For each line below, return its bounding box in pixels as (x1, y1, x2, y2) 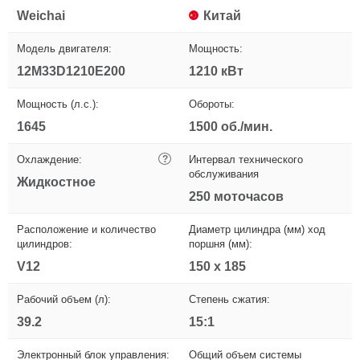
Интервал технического (189, 153, 303, 166)
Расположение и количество (17, 223, 156, 236)
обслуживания (189, 168, 259, 181)
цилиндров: (17, 238, 72, 251)
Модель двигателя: (17, 43, 112, 55)
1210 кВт (189, 64, 243, 79)
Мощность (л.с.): (17, 98, 99, 111)
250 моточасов (189, 190, 284, 204)
